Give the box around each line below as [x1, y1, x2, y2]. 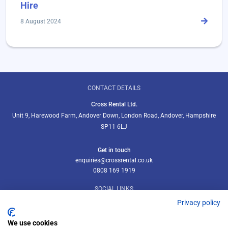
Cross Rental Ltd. [91, 100, 137, 108]
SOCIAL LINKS [95, 185, 133, 192]
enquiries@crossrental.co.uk [75, 156, 153, 164]
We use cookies [8, 219, 58, 227]
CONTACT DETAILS [88, 84, 140, 92]
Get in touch [97, 146, 131, 154]
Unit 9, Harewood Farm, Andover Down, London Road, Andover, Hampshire [12, 111, 216, 119]
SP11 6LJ [101, 123, 127, 130]
